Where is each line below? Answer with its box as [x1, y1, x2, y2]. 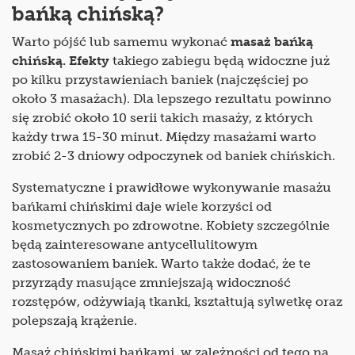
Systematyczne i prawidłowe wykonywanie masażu [12, 180, 331, 196]
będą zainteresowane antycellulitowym [12, 237, 258, 253]
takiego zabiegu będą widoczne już [113, 53, 330, 69]
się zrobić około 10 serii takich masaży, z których [12, 110, 313, 126]
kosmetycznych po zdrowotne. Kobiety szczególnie [12, 218, 330, 234]
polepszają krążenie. [12, 313, 140, 329]
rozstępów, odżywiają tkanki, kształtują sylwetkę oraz [12, 294, 342, 310]
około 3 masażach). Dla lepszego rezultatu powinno [12, 91, 331, 107]
